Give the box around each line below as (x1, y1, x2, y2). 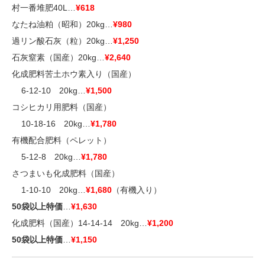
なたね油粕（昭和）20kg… (12, 20, 113, 29)
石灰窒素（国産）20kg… (12, 53, 105, 62)
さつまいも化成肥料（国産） (12, 169, 119, 178)
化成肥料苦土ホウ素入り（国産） (12, 69, 136, 79)
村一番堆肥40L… (12, 3, 76, 12)
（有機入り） (112, 185, 161, 195)
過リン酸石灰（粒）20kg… (12, 36, 113, 46)
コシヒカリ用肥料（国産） (12, 102, 111, 112)
